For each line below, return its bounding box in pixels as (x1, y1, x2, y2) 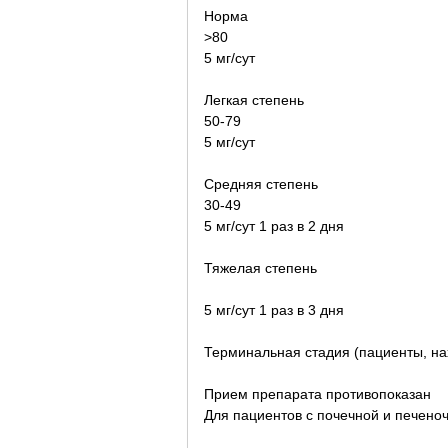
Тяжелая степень (204, 259, 317, 276)
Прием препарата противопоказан (204, 385, 431, 402)
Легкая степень (204, 91, 304, 108)
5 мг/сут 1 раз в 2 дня (204, 217, 344, 234)
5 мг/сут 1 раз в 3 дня (204, 301, 344, 318)
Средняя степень (204, 175, 318, 192)
